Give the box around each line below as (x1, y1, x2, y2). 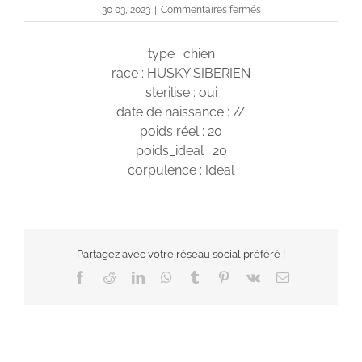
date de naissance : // (116, 104, 246, 120)
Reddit (114, 270, 149, 284)
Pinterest (229, 270, 273, 284)
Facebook (85, 270, 136, 284)
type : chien (147, 46, 215, 62)
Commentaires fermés (160, 4, 261, 16)
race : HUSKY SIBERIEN (112, 65, 250, 82)
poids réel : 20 (140, 124, 222, 140)
